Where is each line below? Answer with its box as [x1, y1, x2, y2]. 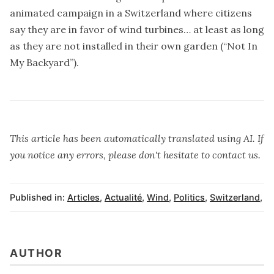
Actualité [105, 191, 142, 202]
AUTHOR [10, 246, 62, 260]
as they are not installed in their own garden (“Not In [10, 39, 257, 52]
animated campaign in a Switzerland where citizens [10, 6, 252, 19]
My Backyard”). [10, 56, 79, 68]
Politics [174, 191, 205, 202]
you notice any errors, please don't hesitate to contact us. [10, 148, 261, 161]
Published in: [10, 191, 65, 202]
